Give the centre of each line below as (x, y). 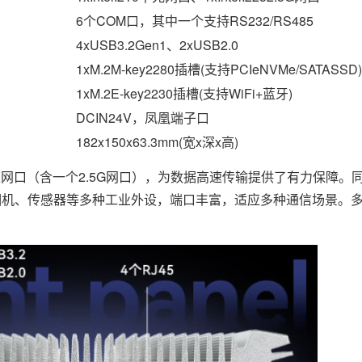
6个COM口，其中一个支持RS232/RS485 (195, 21)
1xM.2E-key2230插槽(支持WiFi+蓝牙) (184, 94)
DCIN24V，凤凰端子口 (143, 118)
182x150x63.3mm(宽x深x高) (157, 142)
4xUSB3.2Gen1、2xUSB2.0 (157, 45)
